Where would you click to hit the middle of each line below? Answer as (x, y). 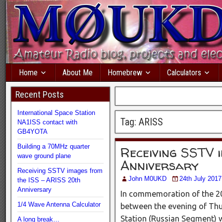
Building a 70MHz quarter (54, 146)
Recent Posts (40, 94)
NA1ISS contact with (47, 122)
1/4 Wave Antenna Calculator (59, 204)
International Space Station (56, 113)
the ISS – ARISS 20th (49, 180)
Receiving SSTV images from (60, 171)
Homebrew (125, 73)
